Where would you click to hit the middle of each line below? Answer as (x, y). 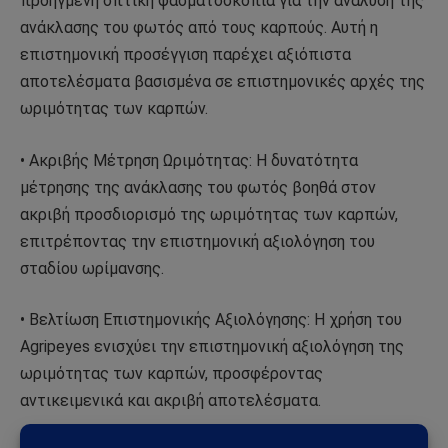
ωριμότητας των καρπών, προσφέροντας (171, 374)
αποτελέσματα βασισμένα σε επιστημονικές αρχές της (222, 82)
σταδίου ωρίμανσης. (92, 268)
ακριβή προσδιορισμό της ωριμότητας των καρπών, (209, 214)
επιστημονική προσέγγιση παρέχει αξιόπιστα (185, 55)
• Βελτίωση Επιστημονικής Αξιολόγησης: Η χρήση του (211, 320)
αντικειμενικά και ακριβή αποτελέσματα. (170, 401)
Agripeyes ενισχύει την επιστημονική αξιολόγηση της (212, 347)
